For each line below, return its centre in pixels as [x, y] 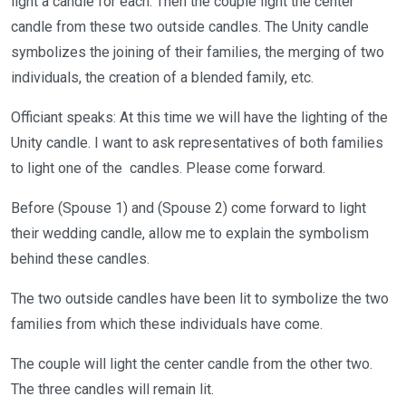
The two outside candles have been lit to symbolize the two [200, 299]
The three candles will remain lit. [112, 389]
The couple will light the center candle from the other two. [192, 364]
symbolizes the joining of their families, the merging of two [198, 52]
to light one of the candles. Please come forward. [168, 168]
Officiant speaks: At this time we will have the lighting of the [199, 117]
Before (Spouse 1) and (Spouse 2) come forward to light [188, 208]
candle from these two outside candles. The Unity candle [190, 27]
